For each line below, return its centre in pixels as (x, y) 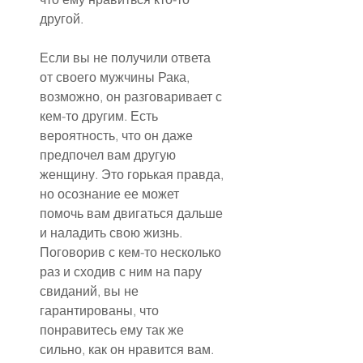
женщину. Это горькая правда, (133, 175)
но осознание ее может (111, 194)
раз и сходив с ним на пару (122, 272)
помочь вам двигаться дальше (133, 214)
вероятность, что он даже (118, 136)
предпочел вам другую (109, 155)
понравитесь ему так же (113, 330)
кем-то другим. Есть (100, 116)
